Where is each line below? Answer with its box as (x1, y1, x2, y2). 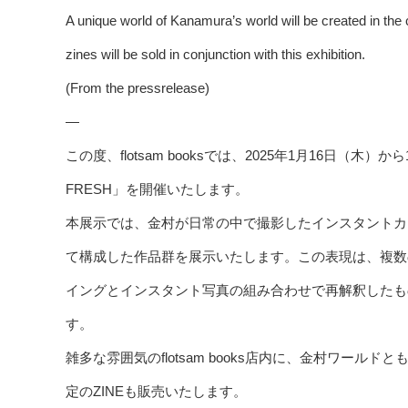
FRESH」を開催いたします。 (66, 181, 249, 198)
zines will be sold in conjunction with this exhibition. (66, 46, 365, 63)
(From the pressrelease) (66, 80, 209, 97)
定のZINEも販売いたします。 (66, 383, 247, 400)
